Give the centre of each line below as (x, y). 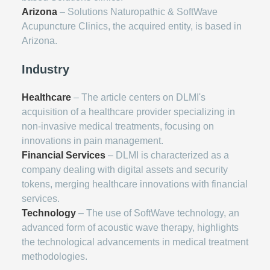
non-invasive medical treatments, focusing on (118, 126)
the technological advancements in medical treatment (135, 242)
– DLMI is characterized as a (167, 155)
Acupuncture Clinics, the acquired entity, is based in (132, 26)
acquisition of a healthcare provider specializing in (128, 112)
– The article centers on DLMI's (138, 97)
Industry (46, 69)
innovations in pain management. (93, 141)
